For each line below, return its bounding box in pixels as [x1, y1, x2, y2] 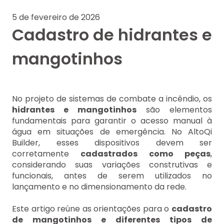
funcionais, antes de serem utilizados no [12, 170, 212, 182]
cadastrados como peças [80, 148, 211, 160]
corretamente [12, 148, 81, 160]
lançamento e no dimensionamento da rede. [12, 181, 186, 193]
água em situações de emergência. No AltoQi [12, 126, 212, 138]
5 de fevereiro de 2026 [12, 11, 100, 23]
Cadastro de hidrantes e [12, 23, 212, 46]
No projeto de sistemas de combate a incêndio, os [12, 93, 212, 105]
